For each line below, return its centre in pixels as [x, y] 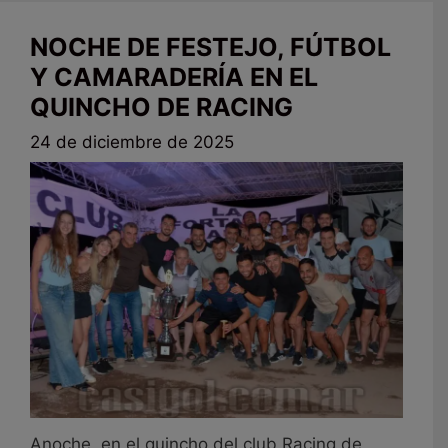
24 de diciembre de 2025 [132, 142]
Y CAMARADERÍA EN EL [174, 76]
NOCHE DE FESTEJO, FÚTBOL [210, 46]
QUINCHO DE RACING [161, 106]
